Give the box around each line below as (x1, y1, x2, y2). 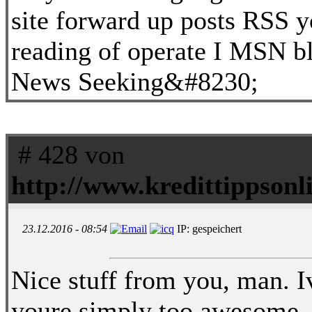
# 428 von (11, 139, 125, 169)
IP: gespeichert (174, 222, 242, 235)
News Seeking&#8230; (11, 66, 258, 96)
